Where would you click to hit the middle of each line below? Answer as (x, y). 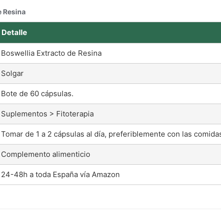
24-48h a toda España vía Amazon (60, 174)
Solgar (12, 73)
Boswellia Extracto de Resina (51, 53)
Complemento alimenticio (46, 154)
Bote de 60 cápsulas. (37, 93)
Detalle (14, 32)
